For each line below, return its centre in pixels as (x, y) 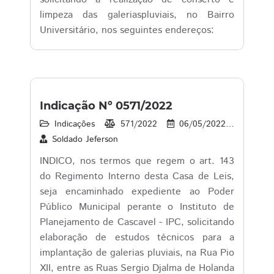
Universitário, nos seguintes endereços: (127, 30)
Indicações (75, 124)
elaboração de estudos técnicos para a (137, 238)
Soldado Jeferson (85, 139)
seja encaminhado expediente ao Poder (137, 192)
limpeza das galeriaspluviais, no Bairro (137, 15)
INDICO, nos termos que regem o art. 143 (137, 161)
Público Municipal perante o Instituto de (137, 207)
